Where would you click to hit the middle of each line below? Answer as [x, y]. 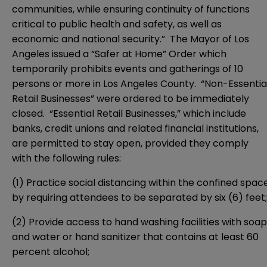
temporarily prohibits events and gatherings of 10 [128, 69]
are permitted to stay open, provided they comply [130, 144]
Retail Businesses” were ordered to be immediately [131, 99]
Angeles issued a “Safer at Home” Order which [119, 54]
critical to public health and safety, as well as [117, 24]
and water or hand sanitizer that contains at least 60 [135, 237]
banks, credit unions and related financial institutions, [135, 129]
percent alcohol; [51, 252]
